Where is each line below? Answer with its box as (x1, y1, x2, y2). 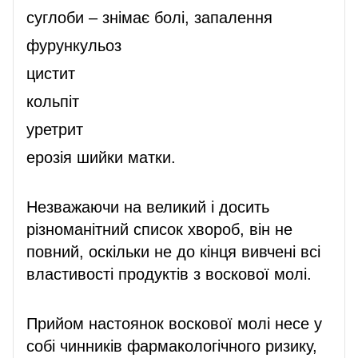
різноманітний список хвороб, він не (26, 220, 292, 238)
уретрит (26, 120, 83, 138)
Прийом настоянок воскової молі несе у (26, 314, 322, 332)
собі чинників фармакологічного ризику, (26, 336, 317, 355)
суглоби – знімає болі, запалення (26, 8, 272, 26)
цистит (26, 64, 75, 82)
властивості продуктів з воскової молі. (26, 265, 312, 283)
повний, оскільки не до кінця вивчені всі (26, 242, 320, 261)
